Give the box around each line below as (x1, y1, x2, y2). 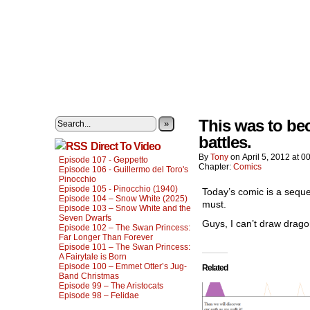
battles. (199, 133, 251, 152)
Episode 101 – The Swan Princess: (59, 242, 190, 252)
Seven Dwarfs (59, 213, 111, 223)
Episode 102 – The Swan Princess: (59, 223, 190, 232)
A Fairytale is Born (59, 252, 127, 262)
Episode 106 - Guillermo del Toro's (59, 165, 188, 174)
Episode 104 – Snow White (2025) (59, 194, 188, 203)
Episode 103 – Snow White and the (59, 203, 191, 213)
